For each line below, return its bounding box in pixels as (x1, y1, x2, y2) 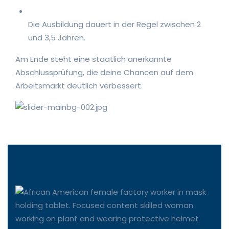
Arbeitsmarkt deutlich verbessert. (15, 80, 143, 91)
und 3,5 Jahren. (28, 32, 85, 43)
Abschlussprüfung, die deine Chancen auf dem (15, 66, 193, 78)
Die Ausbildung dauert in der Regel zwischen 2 (28, 18, 201, 30)
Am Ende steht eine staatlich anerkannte (15, 53, 172, 64)
